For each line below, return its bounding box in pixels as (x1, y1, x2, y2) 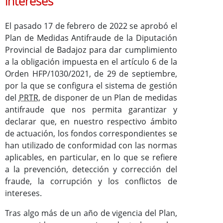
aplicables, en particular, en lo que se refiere (5, 151, 177, 163)
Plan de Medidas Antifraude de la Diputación (5, 32, 177, 43)
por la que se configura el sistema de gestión (5, 80, 177, 91)
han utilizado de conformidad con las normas (5, 139, 177, 151)
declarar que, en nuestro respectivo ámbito (5, 115, 177, 127)
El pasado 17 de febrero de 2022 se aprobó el (5, 20, 177, 31)
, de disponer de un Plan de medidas (38, 92, 177, 103)
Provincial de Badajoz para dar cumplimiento (5, 44, 177, 55)
